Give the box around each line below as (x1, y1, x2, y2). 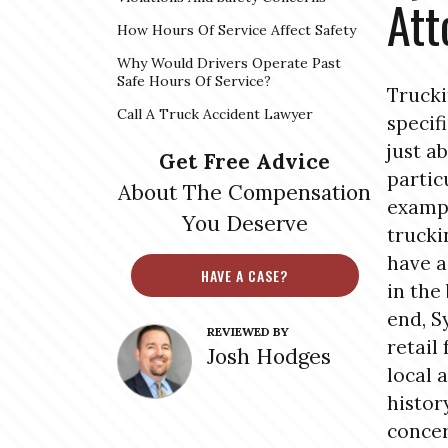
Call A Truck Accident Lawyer (117, 105, 313, 123)
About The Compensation (118, 179, 371, 206)
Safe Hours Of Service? (117, 72, 271, 90)
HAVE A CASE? (201, 264, 288, 286)
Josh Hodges (207, 343, 331, 370)
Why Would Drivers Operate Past (117, 54, 341, 72)
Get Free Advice (159, 148, 330, 175)
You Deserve (181, 210, 308, 237)
